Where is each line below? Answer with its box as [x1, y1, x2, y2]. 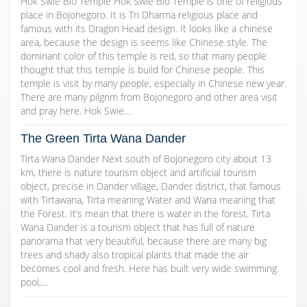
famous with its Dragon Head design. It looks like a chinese [21, 22, 273, 36]
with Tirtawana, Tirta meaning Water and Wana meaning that [21, 193, 275, 207]
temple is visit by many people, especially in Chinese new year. [21, 77, 286, 90]
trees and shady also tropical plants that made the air [21, 248, 249, 262]
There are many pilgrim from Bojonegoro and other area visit [21, 90, 278, 104]
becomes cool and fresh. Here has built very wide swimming [21, 262, 277, 275]
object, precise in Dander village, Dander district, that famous [21, 180, 281, 193]
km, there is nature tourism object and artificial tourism [21, 166, 256, 180]
